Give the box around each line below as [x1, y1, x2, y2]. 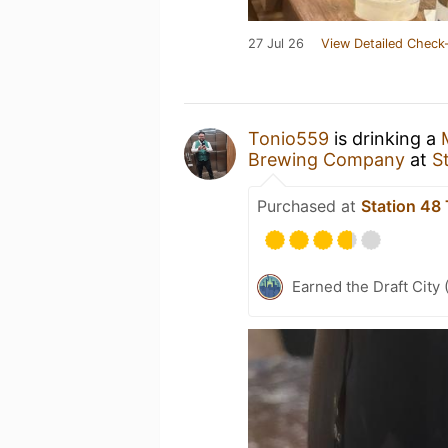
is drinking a [329, 128, 441, 149]
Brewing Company [248, 149, 405, 170]
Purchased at [257, 196, 361, 216]
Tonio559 [248, 128, 329, 149]
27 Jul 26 [248, 36, 304, 51]
